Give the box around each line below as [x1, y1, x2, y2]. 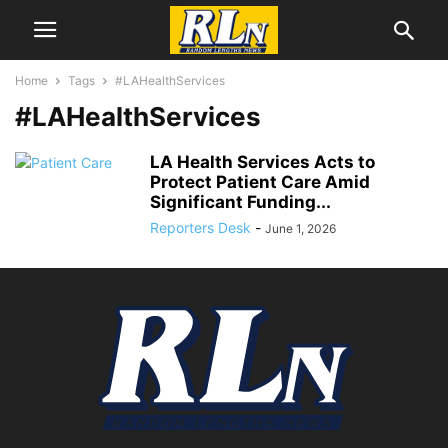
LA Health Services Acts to [150, 152, 375, 172]
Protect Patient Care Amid [150, 172, 370, 192]
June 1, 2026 [265, 221, 336, 236]
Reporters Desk [150, 219, 251, 236]
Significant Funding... [150, 192, 331, 212]
